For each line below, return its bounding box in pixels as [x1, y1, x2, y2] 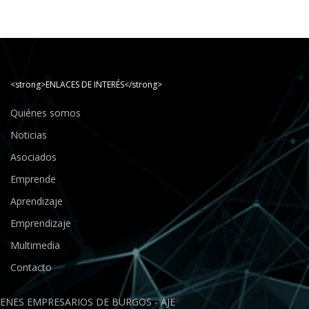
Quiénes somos [10, 106, 81, 119]
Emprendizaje [10, 216, 71, 230]
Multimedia [10, 238, 60, 252]
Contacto [10, 260, 52, 274]
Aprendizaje [10, 194, 63, 208]
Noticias [10, 128, 47, 141]
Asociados [10, 150, 57, 163]
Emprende [10, 172, 56, 186]
